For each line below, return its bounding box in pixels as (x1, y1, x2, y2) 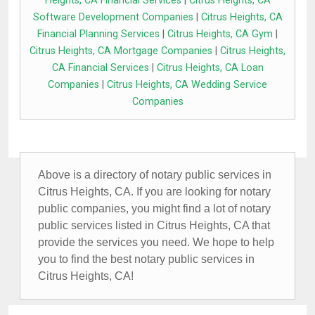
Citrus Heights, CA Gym (167, 28, 273, 41)
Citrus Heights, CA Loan (156, 62, 264, 75)
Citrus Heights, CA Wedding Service (107, 79, 267, 91)
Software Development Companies (32, 11, 193, 24)
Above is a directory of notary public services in (38, 169, 271, 181)
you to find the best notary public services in (38, 253, 255, 266)
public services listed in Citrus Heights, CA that (38, 219, 270, 232)
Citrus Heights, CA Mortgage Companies (30, 45, 212, 58)
